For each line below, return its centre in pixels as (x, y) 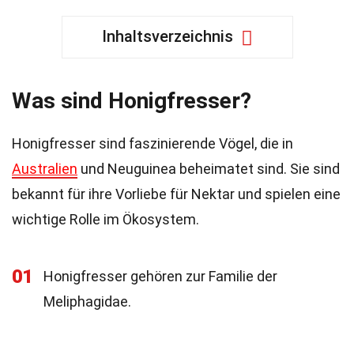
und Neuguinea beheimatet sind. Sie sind (209, 169)
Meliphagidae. (87, 301)
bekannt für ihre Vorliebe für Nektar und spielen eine (176, 194)
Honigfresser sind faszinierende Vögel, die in (153, 143)
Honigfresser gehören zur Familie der (160, 276)
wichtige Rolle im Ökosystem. (105, 219)
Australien (45, 169)
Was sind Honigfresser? (132, 101)
